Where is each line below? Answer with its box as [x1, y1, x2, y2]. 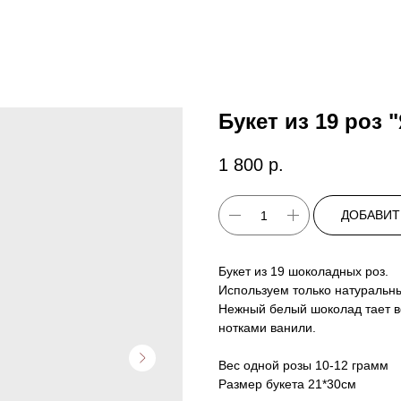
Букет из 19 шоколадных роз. [218, 264, 388, 279]
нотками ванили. [218, 320, 316, 336]
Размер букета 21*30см [218, 377, 356, 392]
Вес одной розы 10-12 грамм [218, 358, 388, 373]
